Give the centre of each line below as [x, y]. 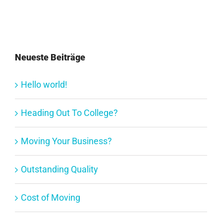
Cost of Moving [51, 197]
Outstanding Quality [59, 169]
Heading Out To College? [69, 112]
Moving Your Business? [66, 141]
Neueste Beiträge [50, 57]
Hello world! [44, 84]
